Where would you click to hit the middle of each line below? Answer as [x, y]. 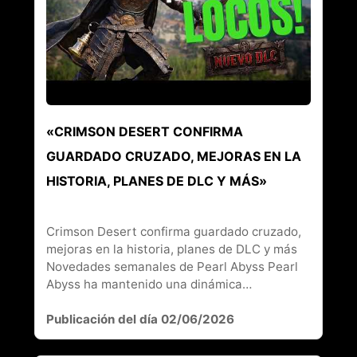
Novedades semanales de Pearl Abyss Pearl [172, 266]
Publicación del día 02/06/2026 [140, 319]
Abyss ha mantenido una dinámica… [149, 284]
